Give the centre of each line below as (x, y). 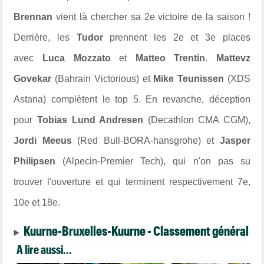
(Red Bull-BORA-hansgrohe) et (146, 141)
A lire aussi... (44, 250)
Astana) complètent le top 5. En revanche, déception (132, 100)
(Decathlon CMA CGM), (197, 120)
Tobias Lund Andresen (90, 120)
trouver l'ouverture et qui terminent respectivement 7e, (132, 182)
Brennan (35, 17)
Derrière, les (45, 38)
